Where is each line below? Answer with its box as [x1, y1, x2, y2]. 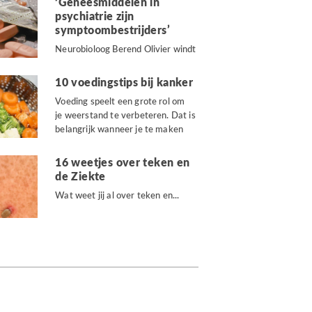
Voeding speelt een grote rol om [55, 95, 185, 107]
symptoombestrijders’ [55, 23, 170, 36]
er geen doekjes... [55, 57, 127, 68]
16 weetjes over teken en [55, 155, 190, 169]
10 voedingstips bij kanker [55, 75, 194, 88]
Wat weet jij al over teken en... [55, 189, 180, 201]
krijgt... [55, 137, 84, 148]
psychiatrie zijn [55, 9, 134, 22]
